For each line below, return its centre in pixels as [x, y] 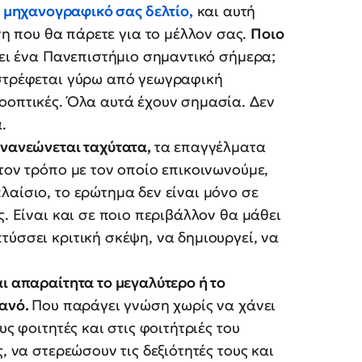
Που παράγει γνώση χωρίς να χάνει [154, 305]
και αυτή [224, 11]
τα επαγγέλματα [210, 147]
